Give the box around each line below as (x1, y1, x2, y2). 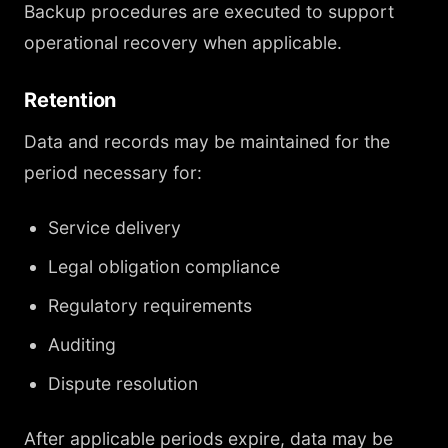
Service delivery (48, 217, 181, 238)
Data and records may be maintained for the (24, 131, 390, 152)
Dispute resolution (48, 373, 198, 394)
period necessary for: (24, 162, 202, 183)
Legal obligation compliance (48, 256, 280, 277)
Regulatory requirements (48, 295, 252, 316)
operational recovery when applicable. (24, 32, 342, 53)
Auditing (48, 334, 116, 355)
